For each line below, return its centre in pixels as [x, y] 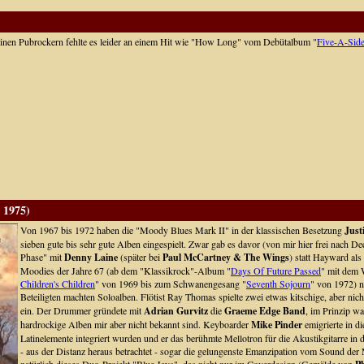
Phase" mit [42, 257]
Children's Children [57, 284]
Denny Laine [91, 257]
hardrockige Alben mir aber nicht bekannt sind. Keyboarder [135, 324]
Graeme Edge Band [264, 311]
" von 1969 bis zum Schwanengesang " [170, 284]
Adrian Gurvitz [175, 311]
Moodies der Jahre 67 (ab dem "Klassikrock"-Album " [125, 271]
